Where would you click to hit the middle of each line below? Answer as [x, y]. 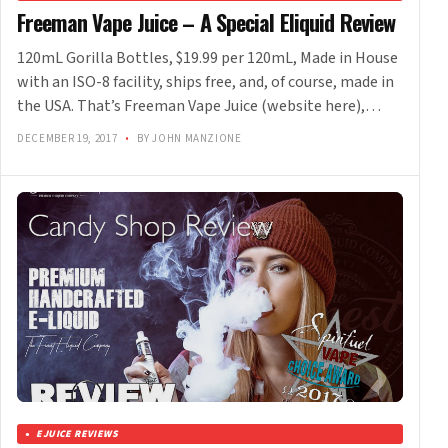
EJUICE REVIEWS [77, 434]
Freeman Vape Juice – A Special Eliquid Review [206, 22]
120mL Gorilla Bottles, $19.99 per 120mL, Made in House [207, 58]
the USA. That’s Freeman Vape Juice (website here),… [199, 106]
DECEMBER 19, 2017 [68, 139]
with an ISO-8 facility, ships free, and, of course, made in [205, 82]
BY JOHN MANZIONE [188, 139]
